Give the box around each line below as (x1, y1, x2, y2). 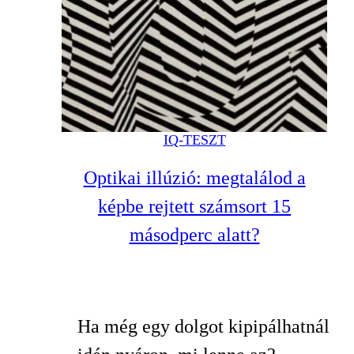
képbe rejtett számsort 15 (98, 196, 291, 217)
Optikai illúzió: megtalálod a (83, 168, 306, 189)
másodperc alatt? (129, 224, 260, 246)
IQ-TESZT (163, 132, 226, 149)
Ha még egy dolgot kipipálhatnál (77, 316, 330, 337)
